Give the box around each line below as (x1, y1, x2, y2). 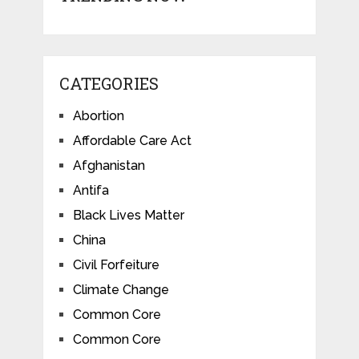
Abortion (72, 107, 124, 123)
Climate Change (72, 281, 169, 297)
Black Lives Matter (72, 207, 184, 223)
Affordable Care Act (72, 132, 192, 148)
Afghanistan (72, 157, 145, 173)
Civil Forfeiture (72, 256, 159, 272)
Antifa (72, 182, 109, 198)
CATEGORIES (58, 72, 159, 94)
